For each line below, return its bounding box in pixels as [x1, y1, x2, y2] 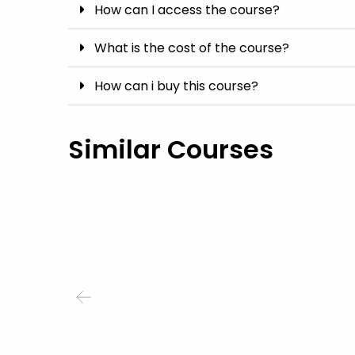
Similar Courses [68, 131, 273, 167]
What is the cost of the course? [94, 38, 289, 57]
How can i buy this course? [94, 76, 258, 95]
